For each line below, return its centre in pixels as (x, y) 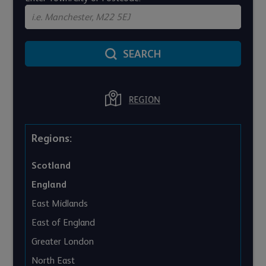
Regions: (52, 138)
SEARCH (142, 54)
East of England (64, 223)
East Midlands (60, 204)
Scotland (51, 166)
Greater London (63, 242)
